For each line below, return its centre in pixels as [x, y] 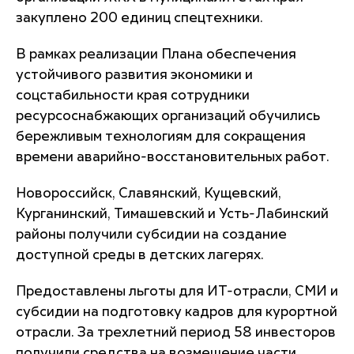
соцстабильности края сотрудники [133, 96]
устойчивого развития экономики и [134, 75]
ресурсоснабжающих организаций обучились [168, 116]
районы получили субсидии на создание [151, 235]
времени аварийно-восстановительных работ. [173, 157]
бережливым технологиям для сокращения [161, 137]
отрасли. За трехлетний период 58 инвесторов [176, 333]
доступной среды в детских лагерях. [140, 255]
